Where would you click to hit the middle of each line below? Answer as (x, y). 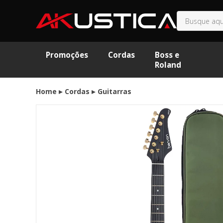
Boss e (167, 55)
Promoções (67, 55)
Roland (168, 65)
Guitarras (114, 91)
